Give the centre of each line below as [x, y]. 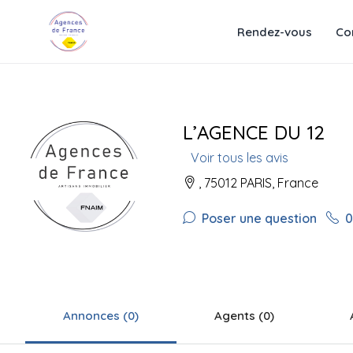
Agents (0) [244, 316]
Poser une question [258, 218]
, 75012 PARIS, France [257, 183]
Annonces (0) [101, 316]
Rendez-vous [274, 32]
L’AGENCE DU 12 [254, 132]
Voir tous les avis [240, 158]
